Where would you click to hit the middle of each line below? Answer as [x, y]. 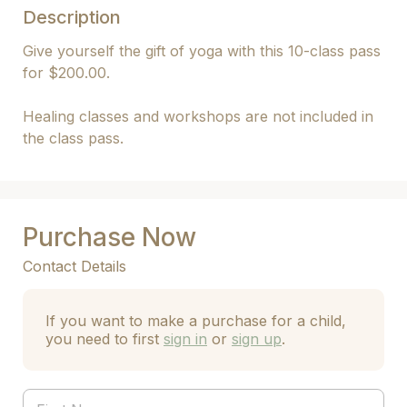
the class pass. [73, 138]
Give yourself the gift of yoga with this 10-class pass [202, 51]
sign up [257, 339]
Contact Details [74, 266]
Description [72, 17]
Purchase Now [109, 237]
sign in [185, 339]
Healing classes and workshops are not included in [198, 116]
